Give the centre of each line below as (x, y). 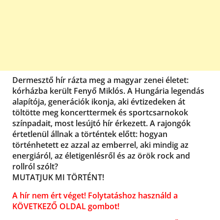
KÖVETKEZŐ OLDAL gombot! (66, 206)
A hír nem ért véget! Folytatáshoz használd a (95, 196)
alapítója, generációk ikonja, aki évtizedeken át (99, 102)
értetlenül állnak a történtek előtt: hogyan (90, 134)
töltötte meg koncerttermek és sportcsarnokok (100, 113)
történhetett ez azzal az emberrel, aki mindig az (100, 145)
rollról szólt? (35, 167)
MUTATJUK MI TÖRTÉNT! (58, 178)
